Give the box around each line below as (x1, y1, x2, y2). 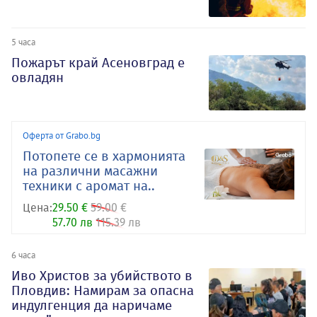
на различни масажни (23, 163, 158, 180)
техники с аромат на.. (23, 178, 155, 195)
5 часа (11, 36, 35, 48)
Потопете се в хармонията (23, 148, 185, 165)
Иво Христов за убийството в (11, 267, 192, 284)
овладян (11, 69, 64, 86)
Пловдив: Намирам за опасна (11, 282, 194, 299)
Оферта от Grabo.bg (23, 129, 100, 142)
